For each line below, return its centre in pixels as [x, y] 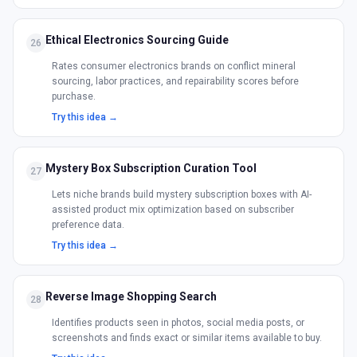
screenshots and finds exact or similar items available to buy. [187, 338]
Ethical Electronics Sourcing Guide [137, 40]
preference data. [88, 225]
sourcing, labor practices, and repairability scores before [175, 81]
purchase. [74, 96]
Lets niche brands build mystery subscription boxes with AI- [182, 194]
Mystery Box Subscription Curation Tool [151, 168]
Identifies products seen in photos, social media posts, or [178, 323]
